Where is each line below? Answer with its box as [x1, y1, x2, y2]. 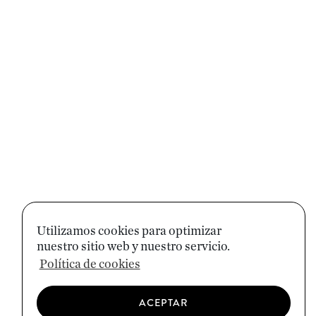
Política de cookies [39, 258, 140, 272]
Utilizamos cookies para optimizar [37, 224, 221, 238]
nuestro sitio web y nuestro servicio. [37, 240, 230, 253]
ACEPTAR [138, 296, 189, 310]
